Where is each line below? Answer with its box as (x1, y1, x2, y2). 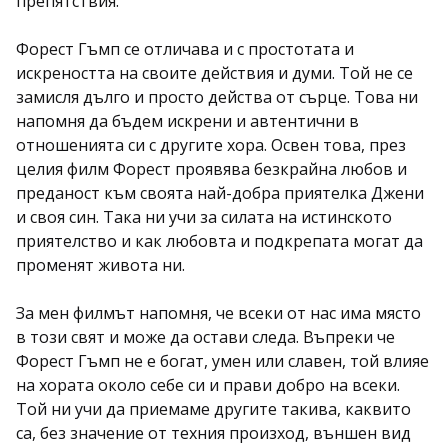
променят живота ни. (16, 254, 185, 276)
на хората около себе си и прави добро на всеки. (16, 374, 400, 396)
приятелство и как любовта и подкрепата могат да (16, 230, 423, 252)
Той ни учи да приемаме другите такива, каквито (16, 398, 411, 420)
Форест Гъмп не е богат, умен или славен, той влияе (16, 350, 429, 372)
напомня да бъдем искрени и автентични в (16, 110, 359, 132)
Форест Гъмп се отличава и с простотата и (16, 38, 354, 60)
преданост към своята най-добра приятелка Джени (16, 182, 424, 204)
